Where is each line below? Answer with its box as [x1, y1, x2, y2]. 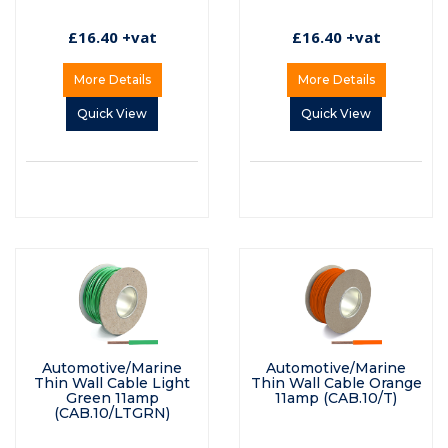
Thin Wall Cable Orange [250, 374, 422, 393]
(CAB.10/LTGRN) [54, 404, 170, 423]
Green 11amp [65, 389, 159, 408]
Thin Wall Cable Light [34, 374, 190, 393]
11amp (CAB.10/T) [275, 389, 397, 408]
